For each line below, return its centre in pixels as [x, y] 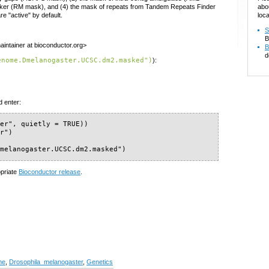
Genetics [100, 261]
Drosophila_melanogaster [46, 261]
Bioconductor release [50, 172]
